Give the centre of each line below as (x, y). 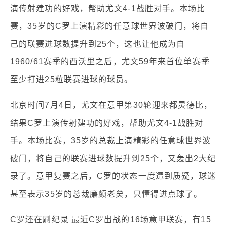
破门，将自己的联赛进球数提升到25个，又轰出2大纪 (113, 158)
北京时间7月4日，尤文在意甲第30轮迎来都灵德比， (111, 105)
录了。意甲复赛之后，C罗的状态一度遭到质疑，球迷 (113, 176)
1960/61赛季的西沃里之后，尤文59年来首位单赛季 (110, 61)
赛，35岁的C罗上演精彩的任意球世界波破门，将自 (110, 26)
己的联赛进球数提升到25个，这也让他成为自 (98, 44)
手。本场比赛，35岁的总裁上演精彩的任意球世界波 (111, 140)
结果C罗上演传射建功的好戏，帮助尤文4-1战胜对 (107, 123)
